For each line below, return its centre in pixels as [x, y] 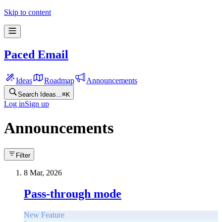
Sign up [37, 104]
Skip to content [28, 12]
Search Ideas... [40, 94]
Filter [23, 155]
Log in [14, 104]
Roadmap [59, 80]
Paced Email [36, 54]
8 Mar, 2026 [43, 172]
